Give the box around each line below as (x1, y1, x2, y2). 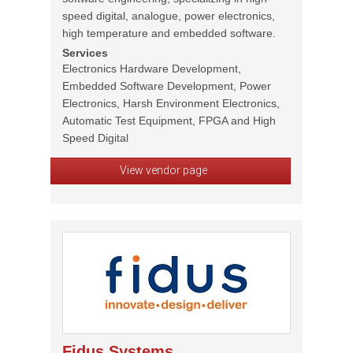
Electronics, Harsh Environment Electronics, (62, 97, 280, 110)
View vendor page (119, 164, 207, 176)
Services (62, 46, 108, 59)
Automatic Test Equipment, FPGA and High (62, 114, 276, 127)
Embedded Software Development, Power (62, 80, 271, 92)
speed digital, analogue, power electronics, (62, 9, 275, 22)
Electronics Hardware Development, (62, 62, 241, 75)
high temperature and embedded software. (62, 27, 276, 39)
